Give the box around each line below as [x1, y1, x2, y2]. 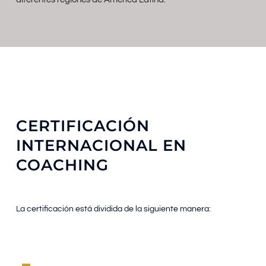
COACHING [15, 155, 109, 175]
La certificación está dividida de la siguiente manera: [15, 205, 211, 214]
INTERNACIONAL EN [15, 135, 186, 155]
